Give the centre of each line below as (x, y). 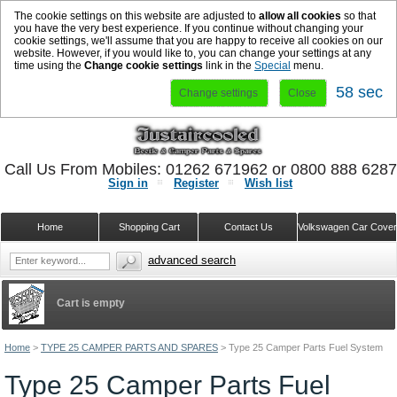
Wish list (269, 183)
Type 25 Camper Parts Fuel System (306, 347)
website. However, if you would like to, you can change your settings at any (193, 53)
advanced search (192, 260)
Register (196, 183)
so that (358, 16)
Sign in (128, 183)
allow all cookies (300, 16)
